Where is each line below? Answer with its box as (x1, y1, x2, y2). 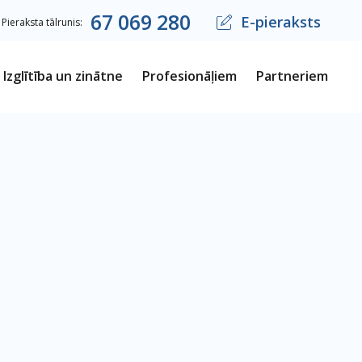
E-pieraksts (240, 11, 321, 32)
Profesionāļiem (142, 67, 237, 85)
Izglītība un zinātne (3, 67, 123, 85)
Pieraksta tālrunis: (2, 15, 82, 29)
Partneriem (256, 67, 328, 85)
